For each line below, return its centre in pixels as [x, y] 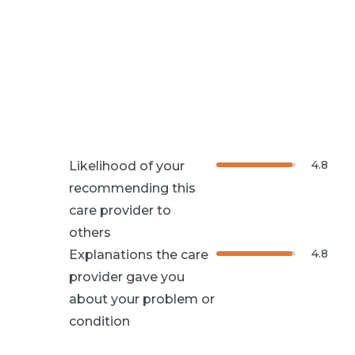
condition [100, 321]
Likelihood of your [127, 166]
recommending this [133, 188]
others [90, 232]
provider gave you [127, 277]
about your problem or [142, 299]
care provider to [120, 210]
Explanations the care [139, 254]
